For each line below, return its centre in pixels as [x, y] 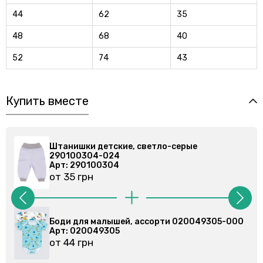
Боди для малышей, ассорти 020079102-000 [154, 221]
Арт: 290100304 [92, 165]
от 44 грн [79, 242]
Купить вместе [47, 101]
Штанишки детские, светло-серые [131, 146]
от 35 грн [79, 176]
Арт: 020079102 [92, 231]
